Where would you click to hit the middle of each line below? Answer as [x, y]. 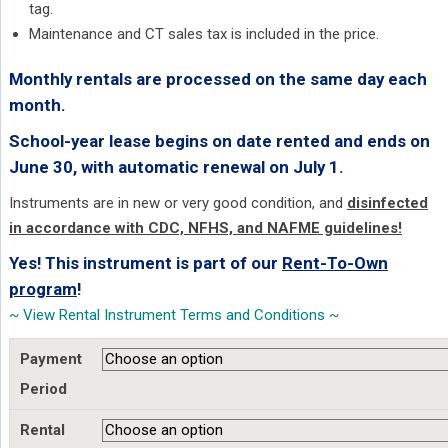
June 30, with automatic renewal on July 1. [176, 167]
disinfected [387, 203]
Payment [50, 359]
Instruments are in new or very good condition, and [177, 203]
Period [43, 389]
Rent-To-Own [334, 263]
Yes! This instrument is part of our [145, 263]
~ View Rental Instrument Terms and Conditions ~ [173, 315]
